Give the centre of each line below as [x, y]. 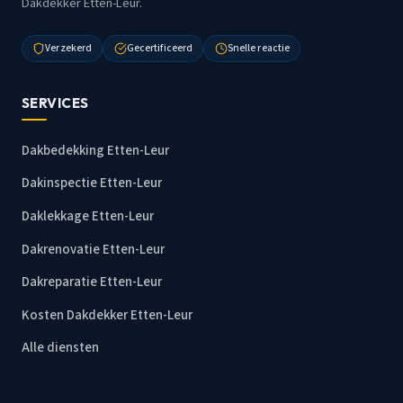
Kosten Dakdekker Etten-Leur [107, 315]
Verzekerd [69, 49]
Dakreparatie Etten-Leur [92, 282]
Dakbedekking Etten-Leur [95, 150]
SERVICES [55, 103]
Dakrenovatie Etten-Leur [93, 249]
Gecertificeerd [160, 49]
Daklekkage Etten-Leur [88, 216]
